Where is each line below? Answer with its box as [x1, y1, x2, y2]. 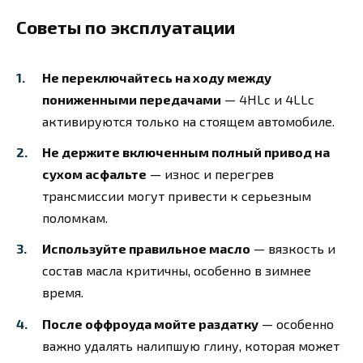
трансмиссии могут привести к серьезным [42, 188, 311, 204]
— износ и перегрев [147, 166, 274, 182]
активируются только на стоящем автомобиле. [42, 113, 335, 130]
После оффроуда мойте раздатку [42, 315, 258, 331]
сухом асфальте [42, 166, 147, 182]
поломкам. [42, 210, 108, 226]
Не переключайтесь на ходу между [42, 70, 271, 86]
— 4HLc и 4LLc [221, 92, 314, 108]
